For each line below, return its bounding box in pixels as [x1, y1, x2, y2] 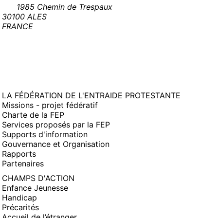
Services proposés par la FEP [2, 120, 110, 129]
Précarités [2, 202, 39, 212]
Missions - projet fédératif [2, 100, 98, 110]
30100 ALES [2, 12, 47, 21]
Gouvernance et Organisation [2, 139, 109, 149]
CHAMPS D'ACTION [2, 173, 74, 183]
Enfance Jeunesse [2, 183, 68, 193]
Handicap [2, 193, 37, 202]
